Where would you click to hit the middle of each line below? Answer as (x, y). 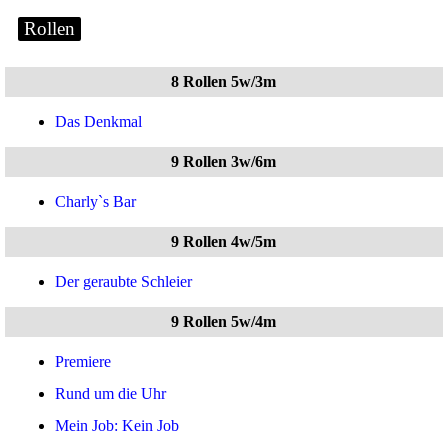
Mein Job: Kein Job (117, 425)
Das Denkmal (98, 121)
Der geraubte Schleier (123, 281)
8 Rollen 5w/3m (224, 81)
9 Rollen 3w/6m (224, 161)
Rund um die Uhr (110, 393)
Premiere (83, 361)
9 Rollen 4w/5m (224, 241)
